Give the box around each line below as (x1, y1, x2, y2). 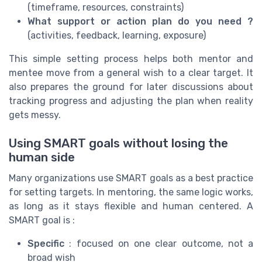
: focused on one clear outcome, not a (64, 237, 253, 249)
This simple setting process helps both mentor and (9, 53, 253, 64)
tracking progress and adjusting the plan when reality (9, 95, 253, 106)
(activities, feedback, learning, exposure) (27, 29, 206, 41)
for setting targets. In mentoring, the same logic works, (9, 186, 253, 198)
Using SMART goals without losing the (9, 136, 228, 150)
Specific (27, 237, 64, 249)
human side (9, 150, 75, 164)
